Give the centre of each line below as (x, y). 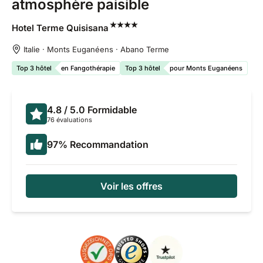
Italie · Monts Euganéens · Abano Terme (96, 49)
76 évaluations (70, 120)
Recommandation (109, 144)
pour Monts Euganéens (206, 68)
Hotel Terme (39, 28)
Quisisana (87, 28)
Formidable (112, 110)
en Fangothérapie (88, 68)
